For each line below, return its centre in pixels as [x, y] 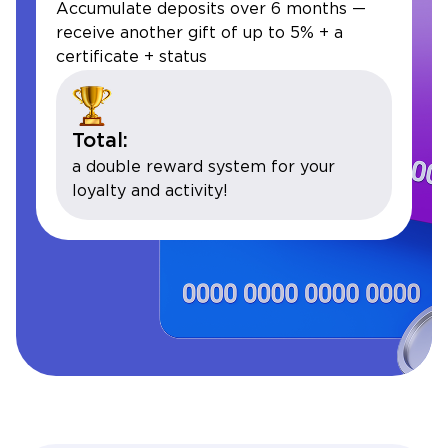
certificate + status [131, 57]
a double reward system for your [203, 167]
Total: [100, 140]
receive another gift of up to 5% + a [199, 33]
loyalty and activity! [150, 191]
